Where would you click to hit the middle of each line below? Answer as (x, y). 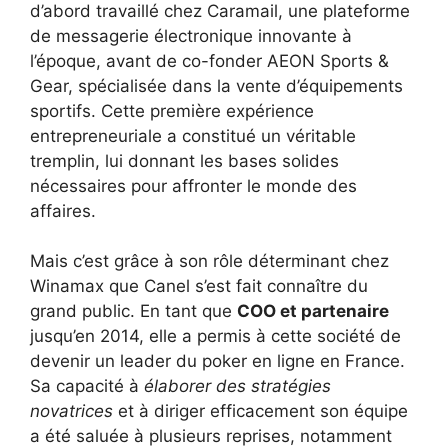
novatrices (71, 411)
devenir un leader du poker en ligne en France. (217, 361)
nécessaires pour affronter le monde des (193, 185)
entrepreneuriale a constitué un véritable (193, 135)
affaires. (63, 210)
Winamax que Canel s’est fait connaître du (199, 286)
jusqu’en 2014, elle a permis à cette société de (215, 336)
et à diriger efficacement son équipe (260, 411)
